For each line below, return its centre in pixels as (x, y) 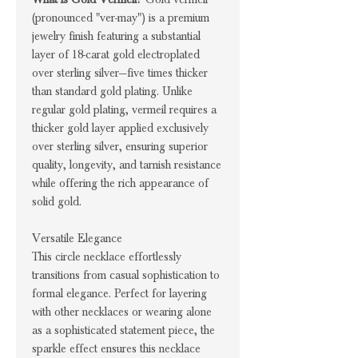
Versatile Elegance (77, 238)
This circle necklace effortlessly (107, 257)
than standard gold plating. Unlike (112, 91)
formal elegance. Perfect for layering (119, 293)
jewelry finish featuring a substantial (116, 36)
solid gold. (57, 201)
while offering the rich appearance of (120, 183)
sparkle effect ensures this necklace (116, 348)
